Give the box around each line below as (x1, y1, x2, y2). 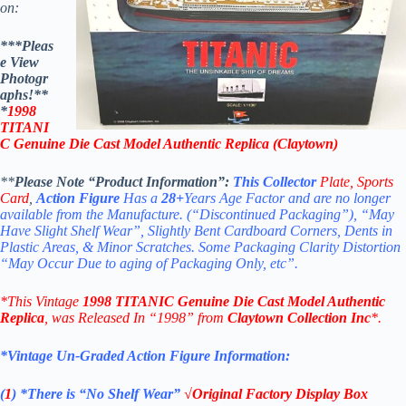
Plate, (320, 174, 353, 190)
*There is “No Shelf (20, 386, 142, 402)
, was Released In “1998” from (44, 310, 227, 326)
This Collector (233, 174, 316, 190)
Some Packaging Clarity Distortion (198, 239, 401, 256)
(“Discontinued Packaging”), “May (187, 207, 394, 223)
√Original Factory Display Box (184, 386, 368, 402)
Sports (357, 174, 393, 190)
